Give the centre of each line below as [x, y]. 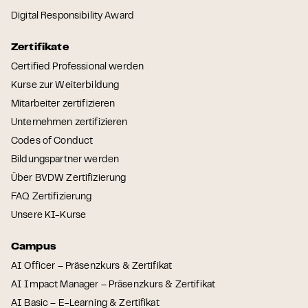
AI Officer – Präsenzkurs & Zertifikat [92, 266]
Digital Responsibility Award [73, 16]
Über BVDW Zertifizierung [69, 178]
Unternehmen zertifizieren [69, 123]
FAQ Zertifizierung [52, 197]
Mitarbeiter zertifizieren [63, 104]
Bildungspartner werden [65, 160]
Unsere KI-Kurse [49, 216]
